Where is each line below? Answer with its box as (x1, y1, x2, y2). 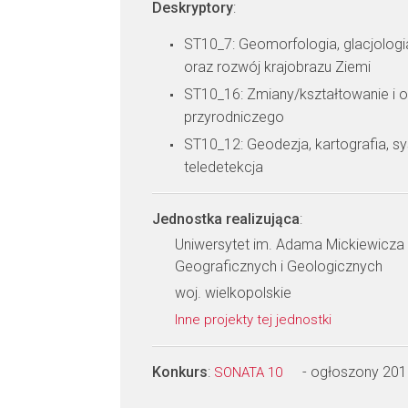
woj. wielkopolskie (175, 284, 291, 301)
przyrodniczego (184, 108, 284, 126)
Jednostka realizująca (152, 210, 300, 228)
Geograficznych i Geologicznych (175, 258, 382, 275)
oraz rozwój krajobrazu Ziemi (184, 58, 371, 76)
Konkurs (152, 363, 208, 381)
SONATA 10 (214, 364, 286, 381)
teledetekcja (184, 158, 263, 176)
